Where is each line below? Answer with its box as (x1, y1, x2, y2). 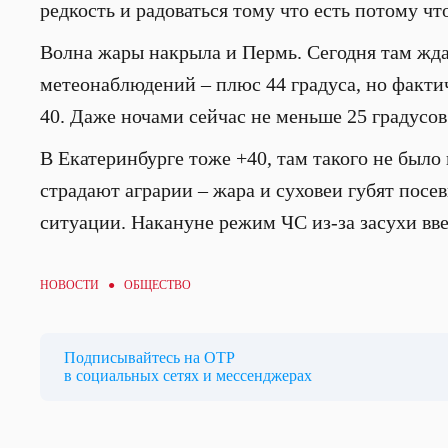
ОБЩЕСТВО (124, 278, 191, 292)
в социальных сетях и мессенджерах (64, 367, 312, 384)
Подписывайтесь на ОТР (64, 349, 235, 366)
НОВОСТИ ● (40, 278, 124, 292)
